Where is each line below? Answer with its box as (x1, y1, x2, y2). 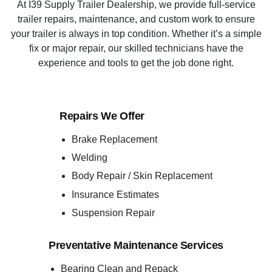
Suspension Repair (72, 207, 155, 218)
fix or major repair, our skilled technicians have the (29, 42, 243, 53)
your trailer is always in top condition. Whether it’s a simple (10, 28, 262, 39)
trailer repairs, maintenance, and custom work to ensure (17, 13, 255, 24)
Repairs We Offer (59, 109, 145, 122)
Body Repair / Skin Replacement (72, 171, 212, 182)
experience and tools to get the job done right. (38, 57, 234, 68)
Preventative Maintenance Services (49, 238, 223, 251)
